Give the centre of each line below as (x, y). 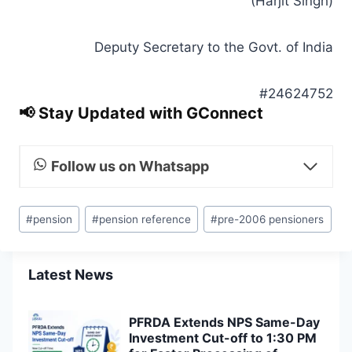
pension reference (145, 219)
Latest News (71, 275)
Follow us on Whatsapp (130, 166)
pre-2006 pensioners (271, 219)
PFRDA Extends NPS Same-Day (224, 323)
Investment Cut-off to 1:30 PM (222, 338)
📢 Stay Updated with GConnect (141, 113)
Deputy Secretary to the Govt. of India (214, 47)
